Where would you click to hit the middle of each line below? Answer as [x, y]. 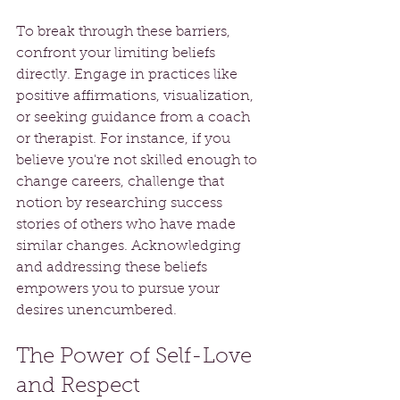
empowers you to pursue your [120, 289]
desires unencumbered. [96, 310]
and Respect [78, 386]
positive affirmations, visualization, [137, 96]
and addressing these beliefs [113, 267]
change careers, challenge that [122, 182]
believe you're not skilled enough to [138, 160]
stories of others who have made [128, 225]
